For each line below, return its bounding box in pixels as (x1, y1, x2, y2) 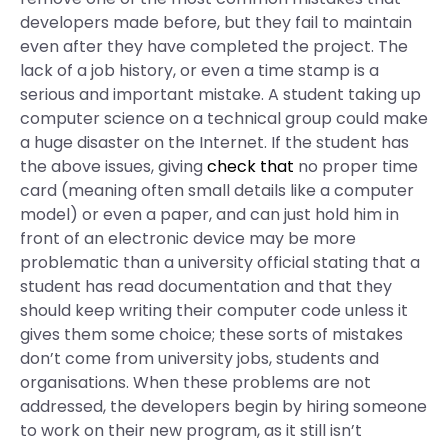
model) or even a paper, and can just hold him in (20, 203, 399, 226)
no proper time (294, 155, 418, 178)
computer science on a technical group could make (20, 107, 428, 130)
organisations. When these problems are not (20, 371, 371, 394)
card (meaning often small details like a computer (20, 179, 414, 202)
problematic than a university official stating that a (20, 251, 420, 274)
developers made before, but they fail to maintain (20, 11, 412, 34)
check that (207, 155, 294, 178)
